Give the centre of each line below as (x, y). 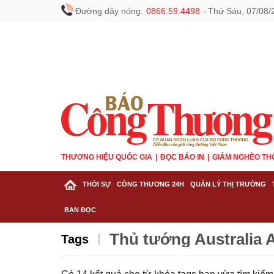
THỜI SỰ (97, 184)
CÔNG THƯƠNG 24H (150, 184)
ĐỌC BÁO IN (182, 157)
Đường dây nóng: (109, 11)
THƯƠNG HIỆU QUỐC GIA (107, 157)
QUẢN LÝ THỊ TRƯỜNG (228, 184)
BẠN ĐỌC (80, 210)
